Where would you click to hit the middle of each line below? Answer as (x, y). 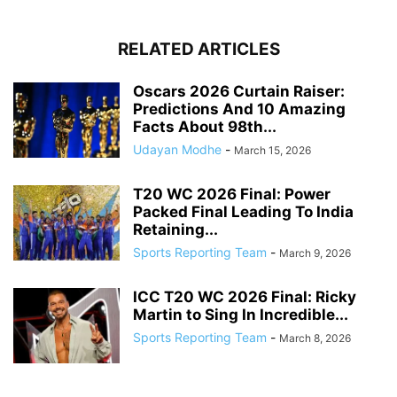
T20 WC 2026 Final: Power (232, 195)
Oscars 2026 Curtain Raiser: (239, 92)
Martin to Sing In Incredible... (241, 315)
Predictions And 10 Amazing (239, 109)
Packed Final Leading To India (243, 212)
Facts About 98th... (205, 127)
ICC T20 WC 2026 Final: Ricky (245, 297)
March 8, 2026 (315, 339)
